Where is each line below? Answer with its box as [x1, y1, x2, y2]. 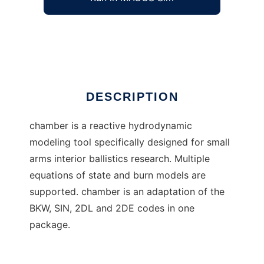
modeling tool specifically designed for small [29, 136, 230, 148]
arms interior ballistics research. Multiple [29, 153, 210, 165]
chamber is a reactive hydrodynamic [29, 120, 192, 132]
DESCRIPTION [85, 90, 179, 104]
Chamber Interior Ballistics [29, 29, 147, 41]
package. [29, 219, 70, 231]
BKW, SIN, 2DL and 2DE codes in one [29, 202, 194, 214]
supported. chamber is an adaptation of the [29, 186, 225, 198]
